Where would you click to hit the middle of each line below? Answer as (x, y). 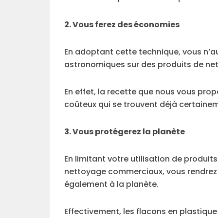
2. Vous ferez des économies (122, 24)
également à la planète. (111, 184)
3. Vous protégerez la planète (125, 131)
